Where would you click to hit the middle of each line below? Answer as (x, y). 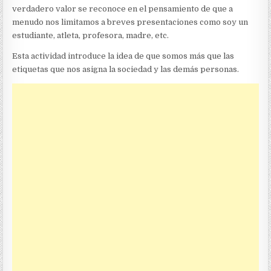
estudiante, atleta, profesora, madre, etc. (91, 36)
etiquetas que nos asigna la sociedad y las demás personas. (126, 70)
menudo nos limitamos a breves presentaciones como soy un (130, 22)
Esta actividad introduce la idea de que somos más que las (123, 56)
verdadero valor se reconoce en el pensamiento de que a (123, 9)
